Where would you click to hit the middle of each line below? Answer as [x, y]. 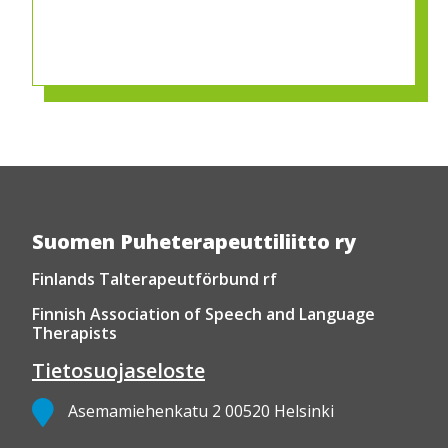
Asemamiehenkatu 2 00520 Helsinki [201, 411]
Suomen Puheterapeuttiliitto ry [194, 242]
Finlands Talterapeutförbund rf [154, 279]
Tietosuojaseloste [118, 371]
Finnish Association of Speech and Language [203, 314]
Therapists [74, 333]
